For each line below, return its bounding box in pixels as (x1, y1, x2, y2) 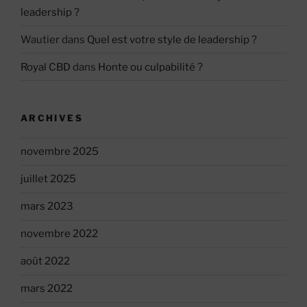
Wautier (21, 33, 60, 46)
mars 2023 (21, 200, 73, 213)
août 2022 (21, 255, 70, 268)
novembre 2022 (21, 228, 98, 241)
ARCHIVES (21, 112, 83, 124)
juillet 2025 (21, 173, 76, 186)
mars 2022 (21, 282, 73, 295)
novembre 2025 (21, 145, 99, 158)
